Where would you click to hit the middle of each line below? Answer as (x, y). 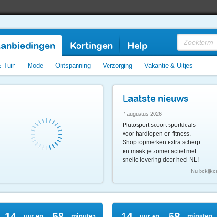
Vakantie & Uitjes (169, 66)
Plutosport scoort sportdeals (159, 125)
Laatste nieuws (155, 98)
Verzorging (117, 66)
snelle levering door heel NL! (161, 160)
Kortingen (91, 46)
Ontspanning (73, 66)
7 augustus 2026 (142, 114)
